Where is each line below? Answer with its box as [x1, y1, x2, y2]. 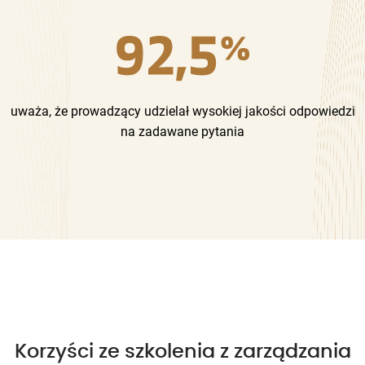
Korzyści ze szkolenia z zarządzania [14, 341, 351, 362]
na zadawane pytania [121, 123, 244, 139]
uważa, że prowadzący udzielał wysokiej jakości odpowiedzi [10, 103, 355, 119]
